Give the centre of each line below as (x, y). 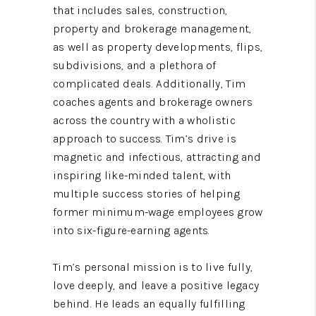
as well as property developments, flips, (158, 47)
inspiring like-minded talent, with (142, 175)
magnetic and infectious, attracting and (157, 157)
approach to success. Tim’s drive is (145, 138)
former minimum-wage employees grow (158, 212)
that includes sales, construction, (140, 10)
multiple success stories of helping (146, 193)
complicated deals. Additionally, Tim (150, 83)
